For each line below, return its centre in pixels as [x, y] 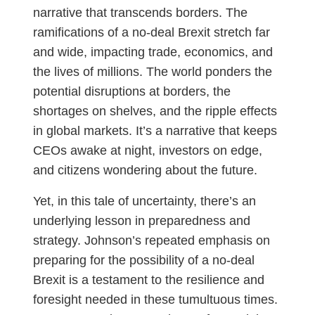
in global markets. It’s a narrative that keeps [155, 131]
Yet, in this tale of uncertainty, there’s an [144, 201]
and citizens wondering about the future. [145, 171]
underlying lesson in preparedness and [141, 221]
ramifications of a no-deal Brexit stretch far [151, 33]
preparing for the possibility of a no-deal [143, 261]
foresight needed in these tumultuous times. [155, 300]
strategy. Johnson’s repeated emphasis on [151, 241]
